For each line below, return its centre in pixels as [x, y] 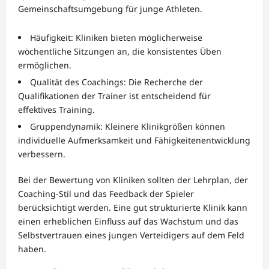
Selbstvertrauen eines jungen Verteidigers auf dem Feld [131, 235]
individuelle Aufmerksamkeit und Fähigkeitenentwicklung [134, 141]
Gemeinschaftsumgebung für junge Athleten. [110, 9]
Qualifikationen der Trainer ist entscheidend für [114, 96]
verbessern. [42, 154]
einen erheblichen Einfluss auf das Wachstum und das [128, 222]
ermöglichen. [45, 65]
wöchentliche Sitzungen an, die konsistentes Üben [120, 52]
